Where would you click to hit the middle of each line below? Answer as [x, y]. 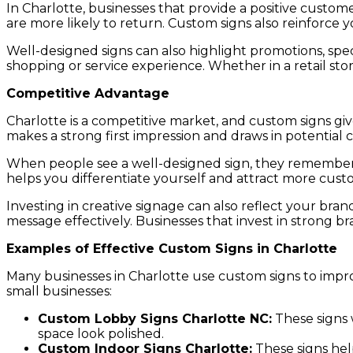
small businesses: [59, 291]
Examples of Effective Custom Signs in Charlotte [172, 248]
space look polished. [101, 333]
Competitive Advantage [88, 93]
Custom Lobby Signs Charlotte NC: [155, 318]
